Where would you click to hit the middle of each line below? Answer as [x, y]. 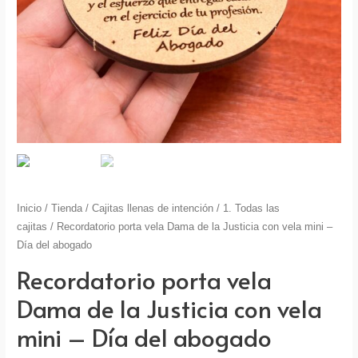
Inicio [30, 209]
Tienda [67, 209]
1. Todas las [252, 209]
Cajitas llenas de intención [153, 209]
